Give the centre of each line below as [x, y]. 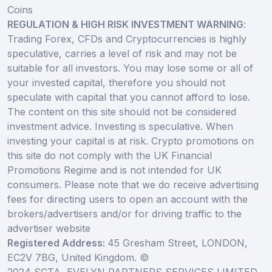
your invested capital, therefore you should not [116, 83]
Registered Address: [57, 243]
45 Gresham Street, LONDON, [178, 243]
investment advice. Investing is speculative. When [120, 127]
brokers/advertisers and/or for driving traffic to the [124, 214]
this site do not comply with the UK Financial [110, 156]
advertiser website [49, 229]
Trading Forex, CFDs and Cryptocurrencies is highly [127, 39]
